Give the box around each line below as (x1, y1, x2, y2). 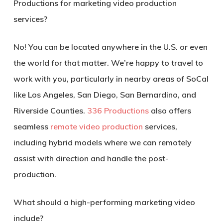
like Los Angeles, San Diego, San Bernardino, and (13, 89, 196, 100)
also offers (148, 105, 191, 115)
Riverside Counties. (13, 105, 87, 115)
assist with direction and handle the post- (13, 153, 169, 163)
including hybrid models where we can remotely (13, 137, 192, 147)
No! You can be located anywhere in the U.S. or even (13, 41, 208, 52)
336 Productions (87, 105, 149, 115)
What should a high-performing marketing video (13, 197, 195, 207)
